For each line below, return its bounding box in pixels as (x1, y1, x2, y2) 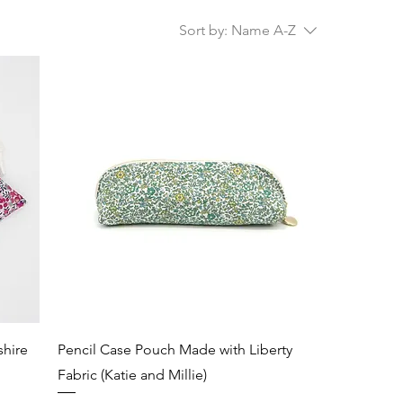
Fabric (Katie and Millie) (58, 365, 208, 383)
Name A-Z (230, 22, 296, 39)
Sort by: (178, 22, 228, 39)
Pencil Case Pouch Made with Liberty (58, 340, 293, 358)
